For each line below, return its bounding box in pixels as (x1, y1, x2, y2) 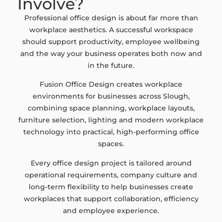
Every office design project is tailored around (30, 158, 192, 167)
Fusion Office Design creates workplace (40, 80, 182, 89)
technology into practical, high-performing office (23, 127, 199, 137)
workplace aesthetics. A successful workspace (29, 25, 193, 34)
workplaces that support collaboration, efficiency (23, 194, 199, 203)
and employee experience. (63, 206, 159, 215)
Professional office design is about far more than (24, 13, 198, 22)
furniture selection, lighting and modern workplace (18, 115, 204, 125)
